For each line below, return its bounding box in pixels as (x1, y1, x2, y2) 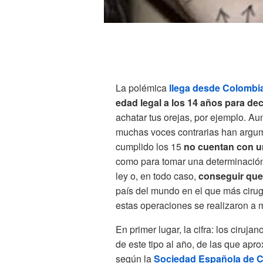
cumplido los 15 (116, 140, 184, 154)
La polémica (116, 81, 169, 95)
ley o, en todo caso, (116, 169, 198, 183)
